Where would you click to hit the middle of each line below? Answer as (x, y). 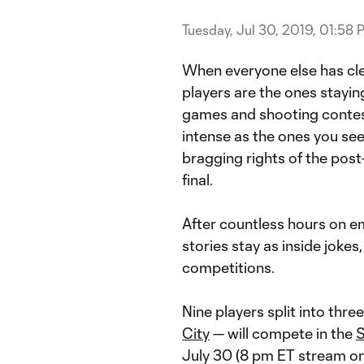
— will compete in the (283, 333)
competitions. (230, 267)
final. (199, 180)
